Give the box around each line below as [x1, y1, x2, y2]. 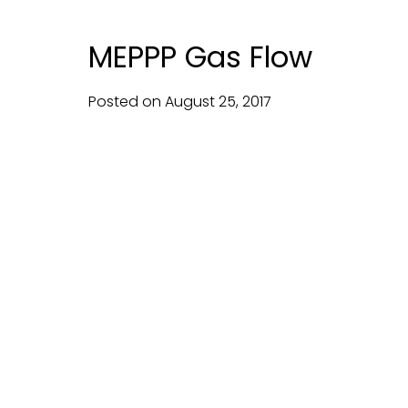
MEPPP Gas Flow [88, 36, 312, 77]
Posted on [88, 91, 165, 112]
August [165, 91, 215, 112]
